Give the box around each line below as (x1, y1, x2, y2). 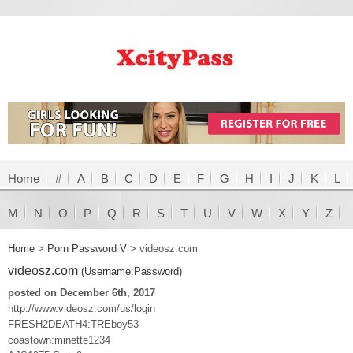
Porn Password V (47, 242, 127, 255)
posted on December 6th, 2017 (8, 286, 155, 299)
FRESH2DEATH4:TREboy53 (8, 318, 139, 330)
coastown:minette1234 (8, 333, 110, 346)
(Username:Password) (81, 265, 182, 277)
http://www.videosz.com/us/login (8, 302, 155, 314)
